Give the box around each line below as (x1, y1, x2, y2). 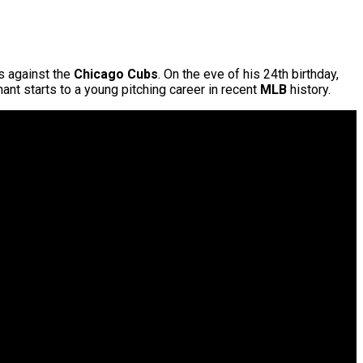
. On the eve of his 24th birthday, (158, 66, 339, 83)
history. (287, 82, 331, 98)
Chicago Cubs (74, 66, 158, 83)
